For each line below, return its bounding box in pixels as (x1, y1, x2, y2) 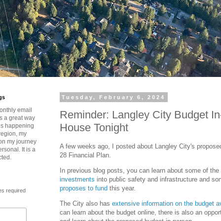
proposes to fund (60, 184, 108, 192)
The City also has (60, 200, 112, 208)
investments (60, 175, 95, 183)
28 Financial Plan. (60, 151, 111, 159)
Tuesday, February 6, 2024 (62, 94, 166, 100)
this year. (108, 184, 136, 192)
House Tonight (60, 121, 128, 134)
